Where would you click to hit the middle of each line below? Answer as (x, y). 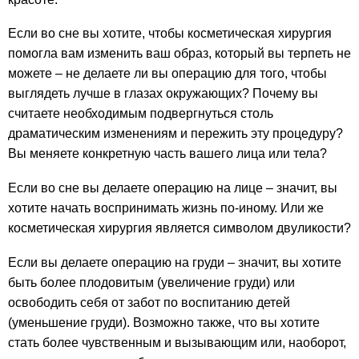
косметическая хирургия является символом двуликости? (179, 228)
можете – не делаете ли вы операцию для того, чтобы (167, 74)
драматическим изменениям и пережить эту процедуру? (175, 134)
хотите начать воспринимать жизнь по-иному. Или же (166, 208)
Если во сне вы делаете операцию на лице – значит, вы (173, 188)
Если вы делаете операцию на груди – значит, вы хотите (175, 263)
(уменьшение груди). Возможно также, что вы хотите (164, 323)
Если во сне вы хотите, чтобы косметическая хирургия (170, 34)
